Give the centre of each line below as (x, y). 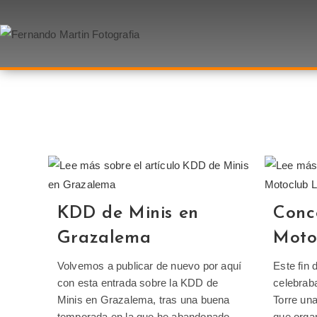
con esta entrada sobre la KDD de (138, 283)
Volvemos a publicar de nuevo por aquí (149, 266)
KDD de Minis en (128, 213)
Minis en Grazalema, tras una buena (143, 300)
